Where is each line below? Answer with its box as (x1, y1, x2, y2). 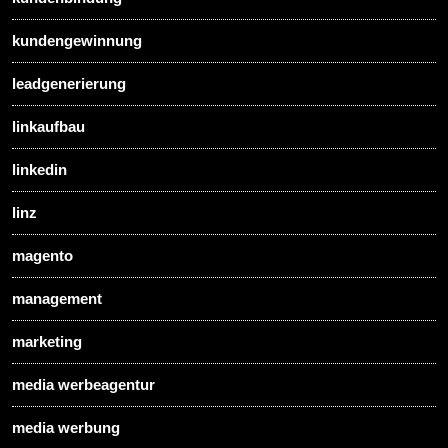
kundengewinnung (12, 32, 142, 50)
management (12, 290, 102, 308)
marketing (12, 333, 82, 351)
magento (12, 247, 73, 265)
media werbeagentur (12, 376, 155, 394)
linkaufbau (12, 118, 85, 136)
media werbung (12, 419, 120, 437)
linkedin (12, 161, 67, 179)
